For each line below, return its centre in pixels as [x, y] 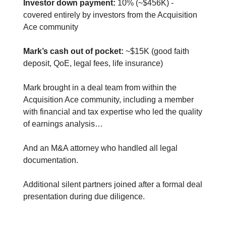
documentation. [51, 160]
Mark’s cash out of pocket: [73, 51]
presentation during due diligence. [84, 197]
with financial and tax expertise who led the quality [113, 112]
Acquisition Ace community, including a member [108, 100]
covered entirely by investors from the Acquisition [110, 15]
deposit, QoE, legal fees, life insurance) [93, 64]
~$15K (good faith [156, 51]
